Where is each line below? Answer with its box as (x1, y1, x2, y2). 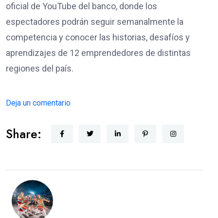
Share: (6, 125, 41, 143)
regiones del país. (6, 63, 73, 73)
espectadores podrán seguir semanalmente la (6, 16, 183, 27)
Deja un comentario (6, 98, 71, 108)
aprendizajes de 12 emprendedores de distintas (6, 47, 191, 58)
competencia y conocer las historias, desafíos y (6, 32, 190, 42)
